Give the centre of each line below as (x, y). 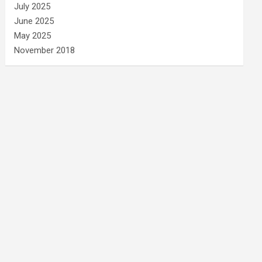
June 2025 (34, 21)
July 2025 (32, 6)
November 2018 (45, 50)
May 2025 (33, 36)
